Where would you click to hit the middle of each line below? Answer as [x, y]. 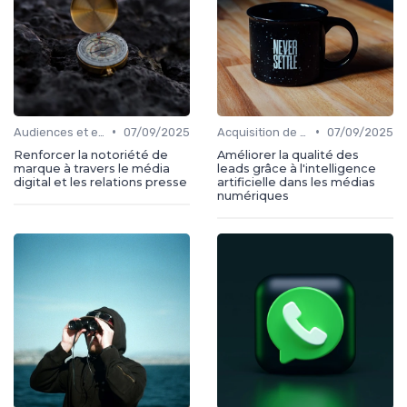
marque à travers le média [92, 168]
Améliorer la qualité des [288, 154]
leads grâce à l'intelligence [297, 168]
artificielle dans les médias [296, 182]
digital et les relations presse [100, 182]
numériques [253, 195]
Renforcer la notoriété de [91, 154]
